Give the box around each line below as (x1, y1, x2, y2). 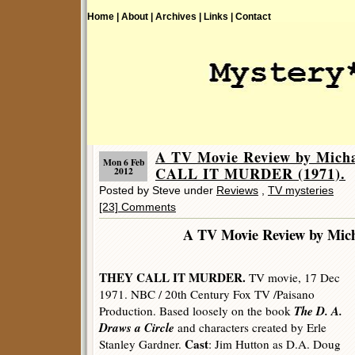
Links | (204, 11, 233, 21)
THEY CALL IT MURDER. (99, 269, 246, 286)
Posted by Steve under (99, 184, 216, 197)
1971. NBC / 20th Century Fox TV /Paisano (99, 286, 315, 302)
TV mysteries (268, 184, 334, 197)
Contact (235, 11, 271, 21)
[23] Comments (99, 200, 176, 213)
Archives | (155, 11, 201, 21)
